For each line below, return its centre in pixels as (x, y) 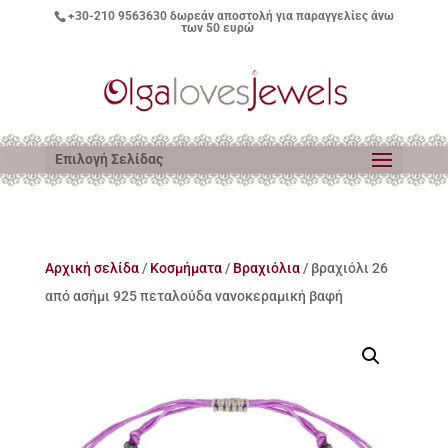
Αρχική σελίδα (91, 268)
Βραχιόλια (266, 268)
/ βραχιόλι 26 (343, 268)
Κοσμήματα (185, 268)
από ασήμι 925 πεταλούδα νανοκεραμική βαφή (193, 296)
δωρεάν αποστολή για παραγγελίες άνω (280, 16)
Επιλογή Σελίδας (108, 159)
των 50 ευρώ (217, 28)
